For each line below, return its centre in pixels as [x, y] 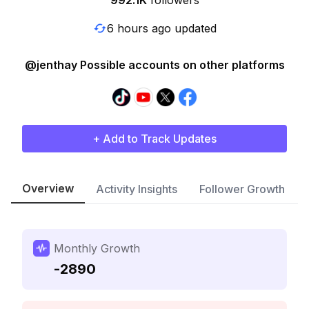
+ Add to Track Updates [154, 139]
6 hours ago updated [161, 28]
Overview [48, 188]
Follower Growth [242, 189]
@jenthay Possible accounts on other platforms [154, 65]
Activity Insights [137, 189]
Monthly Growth [97, 248]
